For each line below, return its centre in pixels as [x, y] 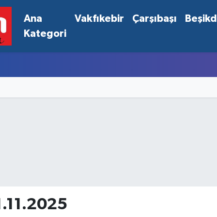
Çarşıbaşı [155, 18]
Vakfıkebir [100, 18]
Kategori [45, 33]
